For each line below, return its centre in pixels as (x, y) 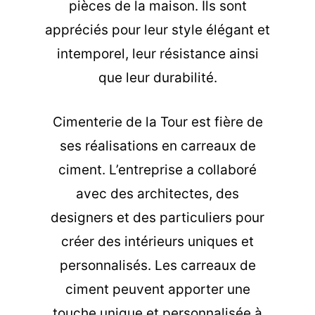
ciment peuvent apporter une (157, 289)
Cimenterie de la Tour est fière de (157, 122)
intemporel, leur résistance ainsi (157, 54)
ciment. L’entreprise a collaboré (157, 169)
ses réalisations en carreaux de (157, 146)
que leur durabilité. (157, 78)
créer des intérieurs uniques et (157, 241)
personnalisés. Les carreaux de (157, 265)
